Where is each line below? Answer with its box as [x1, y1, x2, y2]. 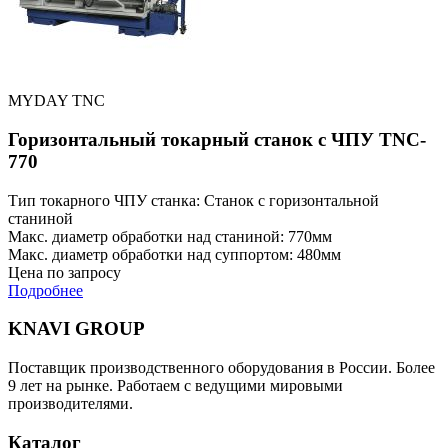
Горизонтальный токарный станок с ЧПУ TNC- [8, 128, 426, 150]
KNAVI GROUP [8, 318, 145, 340]
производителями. [8, 395, 133, 413]
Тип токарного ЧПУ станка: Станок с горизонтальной [8, 191, 379, 209]
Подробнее [8, 281, 83, 299]
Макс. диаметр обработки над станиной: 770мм [8, 227, 332, 245]
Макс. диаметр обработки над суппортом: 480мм [8, 245, 341, 263]
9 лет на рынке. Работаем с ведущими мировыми [8, 377, 343, 395]
